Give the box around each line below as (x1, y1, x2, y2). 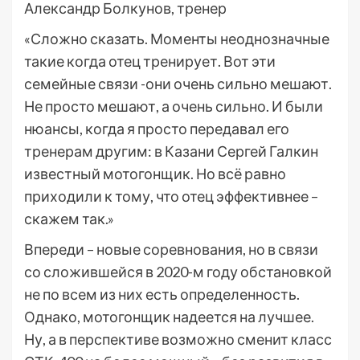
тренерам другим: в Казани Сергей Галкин (24, 142, 318, 161)
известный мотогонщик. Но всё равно (24, 165, 286, 183)
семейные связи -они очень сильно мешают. (24, 75, 332, 93)
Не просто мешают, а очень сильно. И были (24, 97, 323, 116)
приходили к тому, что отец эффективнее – (24, 187, 318, 206)
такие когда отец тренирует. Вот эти (24, 52, 276, 71)
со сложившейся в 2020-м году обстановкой (24, 263, 332, 281)
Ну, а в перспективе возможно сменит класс (24, 330, 332, 349)
